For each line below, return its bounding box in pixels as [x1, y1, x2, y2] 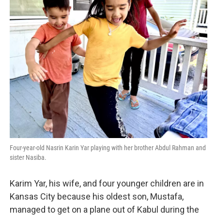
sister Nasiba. [10, 153, 46, 161]
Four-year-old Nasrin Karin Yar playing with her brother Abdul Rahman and [10, 143, 206, 152]
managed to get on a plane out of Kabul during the [10, 204, 199, 215]
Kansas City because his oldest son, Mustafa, [10, 191, 184, 201]
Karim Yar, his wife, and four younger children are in [10, 178, 204, 188]
